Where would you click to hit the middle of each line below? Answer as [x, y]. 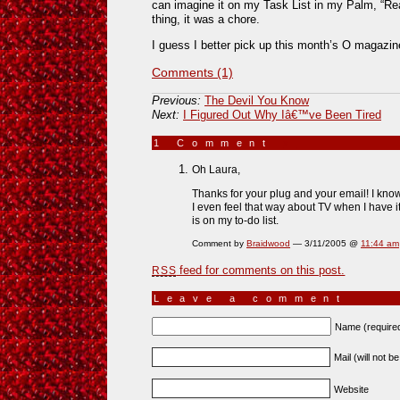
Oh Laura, [216, 170]
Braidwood [268, 244]
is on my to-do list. [235, 220]
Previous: [176, 100]
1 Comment [219, 142]
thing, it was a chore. [206, 19]
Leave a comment [250, 298]
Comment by [219, 244]
